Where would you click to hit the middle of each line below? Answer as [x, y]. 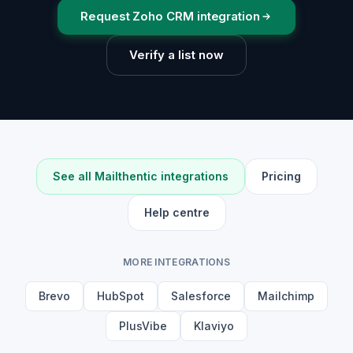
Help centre [176, 212]
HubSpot [121, 295]
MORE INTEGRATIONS [176, 262]
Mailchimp [286, 295]
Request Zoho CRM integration [170, 16]
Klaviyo [214, 325]
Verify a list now [176, 54]
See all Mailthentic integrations [140, 176]
